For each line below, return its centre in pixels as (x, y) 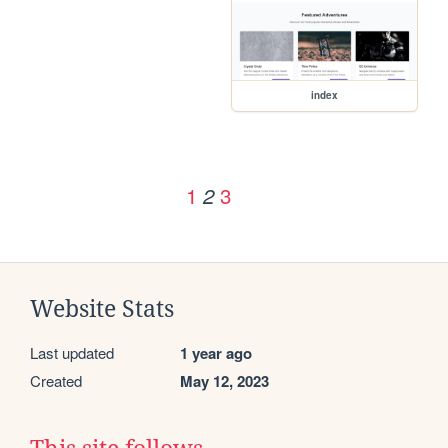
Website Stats (102, 308)
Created (56, 380)
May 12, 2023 (224, 380)
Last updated (72, 352)
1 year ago (216, 352)
